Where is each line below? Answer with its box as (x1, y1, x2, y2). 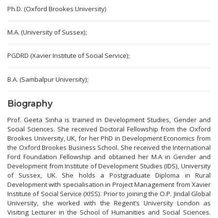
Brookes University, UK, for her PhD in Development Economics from (7, 133, 211, 143)
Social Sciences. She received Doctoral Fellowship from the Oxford (7, 124, 211, 133)
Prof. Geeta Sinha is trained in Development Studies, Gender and (7, 115, 211, 124)
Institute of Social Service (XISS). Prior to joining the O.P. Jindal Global (7, 189, 211, 198)
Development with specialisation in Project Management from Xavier (7, 180, 211, 189)
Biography (7, 98, 53, 109)
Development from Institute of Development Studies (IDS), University (7, 161, 211, 170)
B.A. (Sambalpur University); (7, 74, 89, 84)
